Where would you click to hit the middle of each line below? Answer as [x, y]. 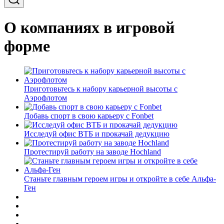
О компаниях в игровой [89, 28]
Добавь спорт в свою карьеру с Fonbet [89, 115]
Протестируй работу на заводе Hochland [92, 151]
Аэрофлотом [45, 97]
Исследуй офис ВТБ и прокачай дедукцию [97, 133]
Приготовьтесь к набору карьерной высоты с [101, 88]
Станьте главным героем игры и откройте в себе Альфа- [120, 178]
